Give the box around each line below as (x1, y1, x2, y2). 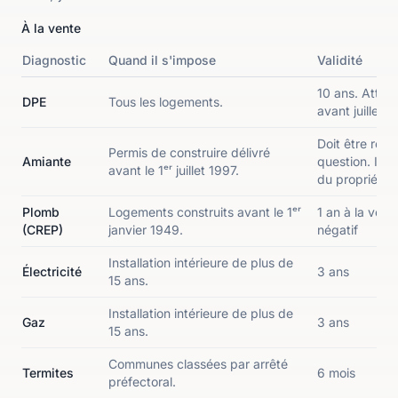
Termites (22, 365, 74, 380)
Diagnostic (22, 52, 86, 68)
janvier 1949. (108, 222, 183, 237)
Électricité (22, 264, 82, 279)
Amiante (22, 154, 71, 169)
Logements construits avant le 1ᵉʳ (108, 204, 301, 219)
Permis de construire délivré (108, 145, 270, 160)
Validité (317, 52, 362, 68)
